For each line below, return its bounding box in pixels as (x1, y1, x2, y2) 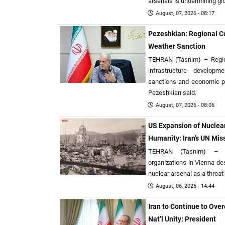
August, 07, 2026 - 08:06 (156, 102, 214, 108)
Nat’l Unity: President (148, 215, 216, 223)
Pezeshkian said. (148, 89, 196, 96)
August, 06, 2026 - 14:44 (156, 183, 214, 189)
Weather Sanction (148, 42, 205, 51)
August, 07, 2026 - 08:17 (156, 10, 214, 17)
